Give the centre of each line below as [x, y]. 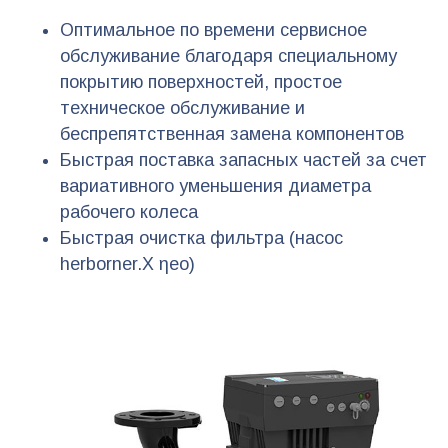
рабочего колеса [129, 212]
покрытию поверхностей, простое [201, 82]
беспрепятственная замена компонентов [232, 134]
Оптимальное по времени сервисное [213, 30]
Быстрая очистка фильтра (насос [201, 238]
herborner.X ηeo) [127, 264]
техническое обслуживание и [182, 108]
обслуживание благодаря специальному [228, 56]
